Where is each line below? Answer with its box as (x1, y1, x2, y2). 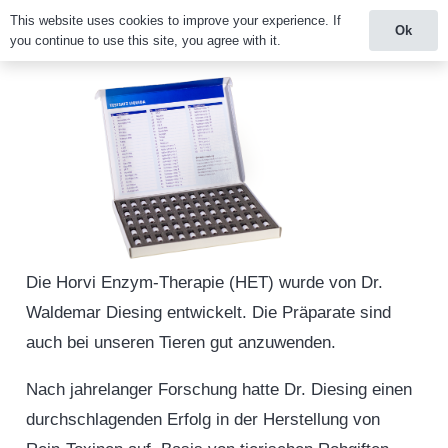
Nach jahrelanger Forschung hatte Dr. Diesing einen (25, 379, 412, 399)
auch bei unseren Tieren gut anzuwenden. (25, 332, 336, 352)
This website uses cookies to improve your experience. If (10, 12, 341, 28)
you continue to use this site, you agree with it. (10, 32, 281, 48)
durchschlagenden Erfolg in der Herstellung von (25, 409, 380, 429)
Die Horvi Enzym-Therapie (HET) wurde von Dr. (25, 272, 383, 292)
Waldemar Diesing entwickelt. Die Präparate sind (25, 302, 391, 322)
